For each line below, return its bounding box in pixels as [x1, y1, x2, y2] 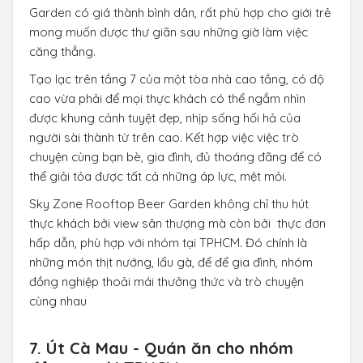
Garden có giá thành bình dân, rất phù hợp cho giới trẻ [29, 4, 331, 20]
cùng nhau [29, 293, 87, 309]
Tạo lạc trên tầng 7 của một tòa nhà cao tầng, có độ [29, 70, 324, 87]
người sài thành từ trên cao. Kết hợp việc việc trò [29, 129, 299, 145]
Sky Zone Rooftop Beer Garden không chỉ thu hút [29, 195, 309, 211]
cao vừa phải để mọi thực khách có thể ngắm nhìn [29, 90, 305, 106]
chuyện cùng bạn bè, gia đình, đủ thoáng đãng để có [29, 148, 322, 164]
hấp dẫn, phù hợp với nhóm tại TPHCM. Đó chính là [29, 234, 307, 250]
